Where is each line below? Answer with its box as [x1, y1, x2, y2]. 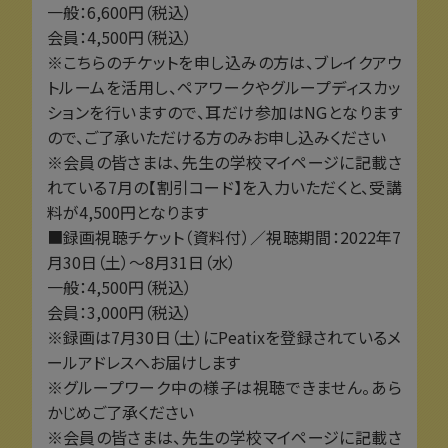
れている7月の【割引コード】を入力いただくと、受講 [46, 174, 402, 199]
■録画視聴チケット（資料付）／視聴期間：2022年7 [46, 224, 402, 249]
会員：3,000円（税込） [46, 299, 192, 324]
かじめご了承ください [46, 399, 194, 424]
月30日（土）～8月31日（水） [46, 249, 236, 274]
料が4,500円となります [46, 199, 208, 224]
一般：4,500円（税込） [46, 274, 192, 299]
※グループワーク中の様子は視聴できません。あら [46, 374, 402, 399]
